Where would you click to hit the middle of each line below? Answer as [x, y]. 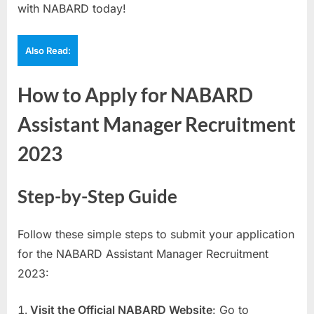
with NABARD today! [72, 9]
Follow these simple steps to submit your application [156, 234]
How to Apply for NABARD [135, 95]
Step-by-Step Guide [97, 197]
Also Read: [48, 50]
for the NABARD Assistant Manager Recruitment [143, 253]
